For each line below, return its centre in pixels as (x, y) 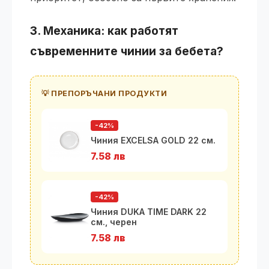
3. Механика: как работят (104, 31)
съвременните (75, 51)
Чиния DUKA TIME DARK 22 (149, 212)
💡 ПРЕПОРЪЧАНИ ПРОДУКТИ (104, 93)
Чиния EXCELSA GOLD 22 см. (153, 140)
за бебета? (190, 51)
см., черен (114, 222)
